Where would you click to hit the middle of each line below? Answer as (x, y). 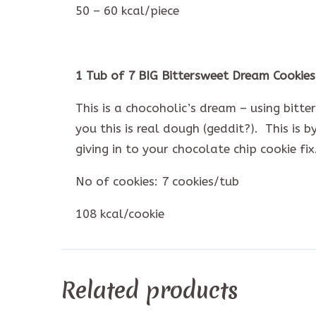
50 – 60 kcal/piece (127, 11)
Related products (150, 290)
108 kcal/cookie (120, 214)
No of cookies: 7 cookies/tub (157, 181)
